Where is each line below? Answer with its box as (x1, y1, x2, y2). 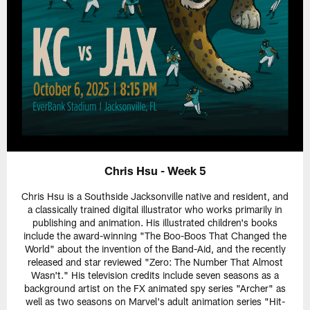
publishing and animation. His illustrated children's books (33, 216, 277, 228)
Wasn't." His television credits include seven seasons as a (31, 268, 279, 281)
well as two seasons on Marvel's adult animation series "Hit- (25, 295, 285, 307)
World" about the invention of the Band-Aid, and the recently (24, 242, 286, 255)
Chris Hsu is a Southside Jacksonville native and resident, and (21, 190, 289, 202)
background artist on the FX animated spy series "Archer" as (24, 282, 286, 294)
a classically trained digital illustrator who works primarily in (28, 203, 282, 215)
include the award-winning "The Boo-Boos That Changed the (24, 229, 286, 241)
